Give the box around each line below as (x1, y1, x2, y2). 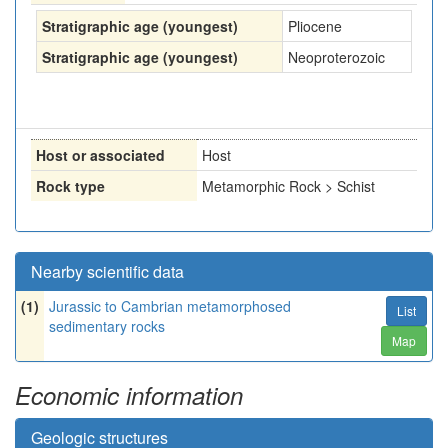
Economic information (15, 378, 243, 412)
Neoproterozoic (288, 47, 385, 67)
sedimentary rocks (49, 316, 165, 336)
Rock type (36, 176, 105, 196)
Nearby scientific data (31, 260, 184, 283)
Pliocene (288, 16, 342, 36)
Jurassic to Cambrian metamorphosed (49, 296, 291, 316)
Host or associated (36, 145, 165, 165)
